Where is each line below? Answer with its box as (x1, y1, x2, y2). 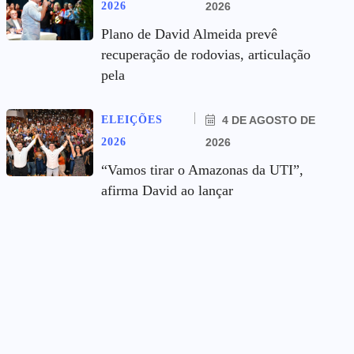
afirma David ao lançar (101, 183, 233, 198)
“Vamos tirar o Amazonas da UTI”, (101, 162, 303, 178)
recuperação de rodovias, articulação (101, 47, 311, 62)
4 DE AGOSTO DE (219, 114, 316, 126)
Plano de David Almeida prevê (101, 26, 277, 42)
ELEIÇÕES (101, 114, 163, 126)
